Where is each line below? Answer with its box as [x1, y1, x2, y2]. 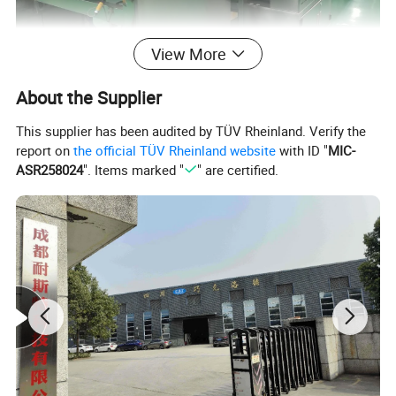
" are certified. [196, 161, 278, 179]
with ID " [276, 141, 329, 160]
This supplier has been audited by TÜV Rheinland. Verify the [16, 122, 367, 141]
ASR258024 [16, 161, 84, 179]
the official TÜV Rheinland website [73, 141, 277, 160]
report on [16, 141, 74, 160]
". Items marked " [83, 161, 185, 179]
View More [150, 43, 226, 65]
